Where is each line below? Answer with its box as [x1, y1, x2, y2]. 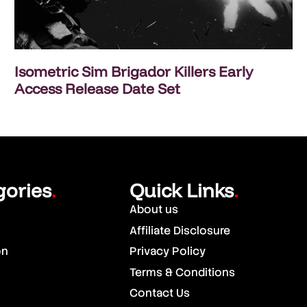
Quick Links [130, 178, 234, 203]
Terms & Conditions [130, 265, 236, 280]
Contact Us [130, 285, 191, 300]
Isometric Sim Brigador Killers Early [14, 62, 253, 81]
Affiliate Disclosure [130, 223, 231, 238]
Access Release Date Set [14, 79, 180, 98]
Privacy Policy [130, 244, 206, 259]
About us [130, 202, 179, 217]
